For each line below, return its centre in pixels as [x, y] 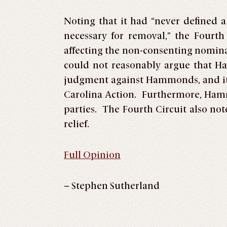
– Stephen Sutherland [112, 186]
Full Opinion [92, 155]
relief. [77, 124]
